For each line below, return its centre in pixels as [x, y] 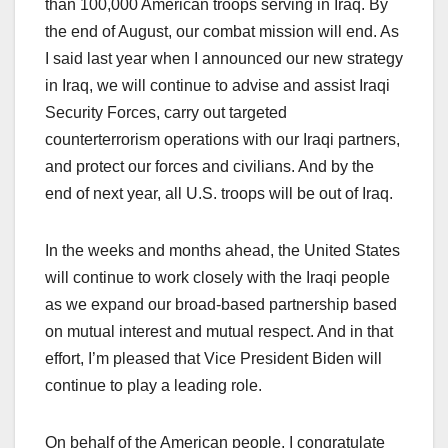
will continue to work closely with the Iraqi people [217, 278]
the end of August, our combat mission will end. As [222, 32]
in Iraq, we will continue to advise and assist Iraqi [217, 86]
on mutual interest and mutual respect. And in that [219, 332]
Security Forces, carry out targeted [166, 113]
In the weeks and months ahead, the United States [222, 251]
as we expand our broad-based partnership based [221, 305]
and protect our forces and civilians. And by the [209, 167]
